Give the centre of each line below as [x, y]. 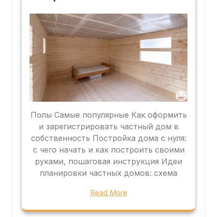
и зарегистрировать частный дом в [108, 127]
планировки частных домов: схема [108, 173]
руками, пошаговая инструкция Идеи [108, 162]
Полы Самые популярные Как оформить [108, 115]
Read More [108, 193]
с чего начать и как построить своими [108, 150]
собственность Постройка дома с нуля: [108, 138]
